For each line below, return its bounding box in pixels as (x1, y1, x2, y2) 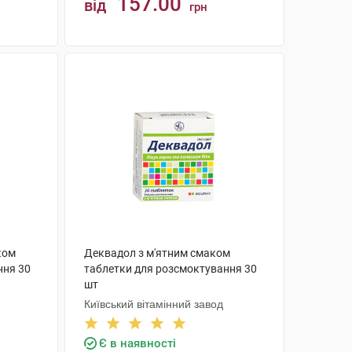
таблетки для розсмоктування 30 (83, 262, 257, 275)
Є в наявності (98, 336, 176, 350)
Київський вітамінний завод (83, 298, 223, 310)
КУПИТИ (154, 58, 210, 71)
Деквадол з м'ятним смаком (83, 247, 230, 259)
